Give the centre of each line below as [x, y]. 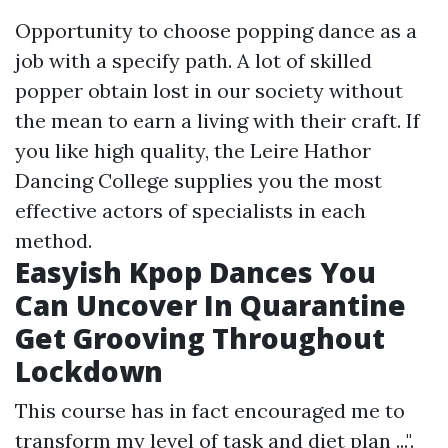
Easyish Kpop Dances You [195, 271]
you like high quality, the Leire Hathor [193, 150]
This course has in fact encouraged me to [210, 410]
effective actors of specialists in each [190, 210]
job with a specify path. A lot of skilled [193, 60]
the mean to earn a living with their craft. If [217, 120]
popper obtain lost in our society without [209, 90]
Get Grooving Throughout [200, 337]
